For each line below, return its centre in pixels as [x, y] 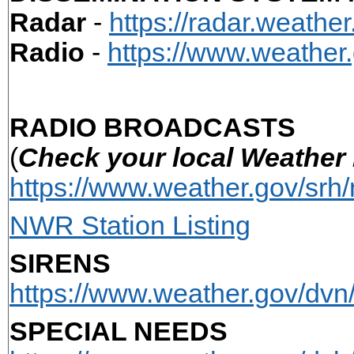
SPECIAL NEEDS [119, 331]
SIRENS [60, 263]
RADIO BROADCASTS [153, 127]
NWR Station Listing [130, 225]
